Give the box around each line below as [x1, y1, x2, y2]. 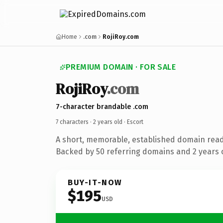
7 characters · [56, 118, 93, 125]
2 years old [93, 118, 122, 125]
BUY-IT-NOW [68, 177, 122, 187]
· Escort [122, 118, 143, 125]
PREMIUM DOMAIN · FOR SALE [66, 62, 176, 72]
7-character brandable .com [56, 102, 148, 111]
